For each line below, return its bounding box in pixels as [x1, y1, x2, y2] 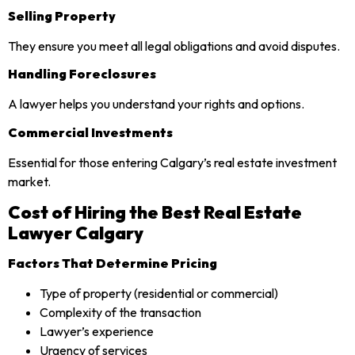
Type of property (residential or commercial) [40, 285, 278, 302]
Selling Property [8, 7, 116, 24]
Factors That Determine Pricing [8, 255, 217, 272]
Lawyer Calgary [8, 222, 143, 245]
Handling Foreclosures [8, 66, 156, 82]
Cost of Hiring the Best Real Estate [8, 201, 302, 224]
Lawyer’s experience [40, 323, 154, 340]
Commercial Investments [8, 124, 173, 140]
